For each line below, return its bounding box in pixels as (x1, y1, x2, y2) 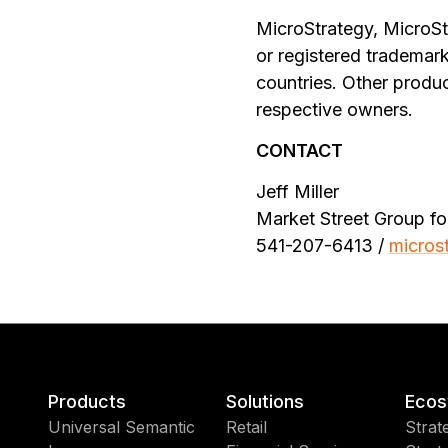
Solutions (226, 391, 305, 412)
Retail (226, 417, 268, 437)
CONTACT (256, 140, 343, 161)
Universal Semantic (48, 417, 195, 437)
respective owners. (256, 99, 413, 120)
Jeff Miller (256, 181, 339, 202)
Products (48, 391, 126, 412)
